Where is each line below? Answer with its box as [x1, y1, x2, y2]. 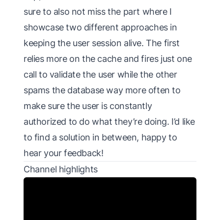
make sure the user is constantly [24, 101, 152, 111]
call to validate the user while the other [24, 69, 177, 80]
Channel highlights [24, 164, 98, 175]
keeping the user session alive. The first [24, 38, 180, 49]
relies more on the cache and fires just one [24, 54, 192, 64]
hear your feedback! [24, 148, 104, 159]
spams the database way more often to [24, 85, 181, 96]
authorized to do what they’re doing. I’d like [24, 116, 195, 127]
